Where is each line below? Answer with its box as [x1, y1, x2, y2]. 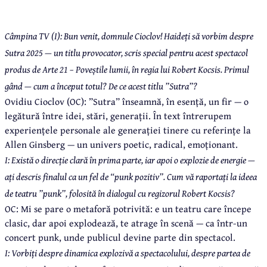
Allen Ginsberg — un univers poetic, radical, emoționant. [5, 136, 238, 151]
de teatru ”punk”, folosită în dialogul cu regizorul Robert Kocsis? [5, 185, 235, 200]
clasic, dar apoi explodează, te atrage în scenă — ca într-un [5, 215, 247, 230]
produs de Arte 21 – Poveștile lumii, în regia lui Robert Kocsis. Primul [5, 61, 249, 76]
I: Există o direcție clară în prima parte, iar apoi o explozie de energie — [5, 152, 255, 167]
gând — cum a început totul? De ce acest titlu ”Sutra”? [5, 78, 197, 93]
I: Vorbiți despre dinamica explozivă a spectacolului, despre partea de [5, 245, 250, 260]
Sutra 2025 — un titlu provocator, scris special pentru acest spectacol [5, 45, 248, 60]
